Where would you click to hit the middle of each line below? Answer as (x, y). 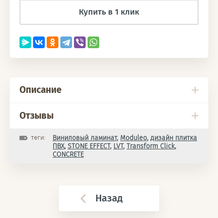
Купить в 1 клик (109, 12)
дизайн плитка (174, 138)
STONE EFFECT (89, 146)
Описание (40, 90)
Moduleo (134, 138)
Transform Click (151, 146)
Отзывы (36, 116)
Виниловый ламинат (85, 138)
